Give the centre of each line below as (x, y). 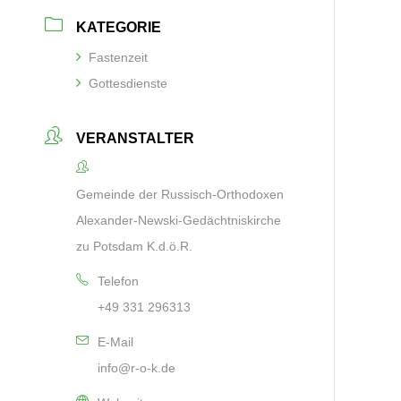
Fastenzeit (119, 57)
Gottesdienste (128, 83)
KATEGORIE (119, 27)
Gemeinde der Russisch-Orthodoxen (180, 194)
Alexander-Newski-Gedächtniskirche (179, 220)
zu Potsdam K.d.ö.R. (135, 246)
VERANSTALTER (136, 138)
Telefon (119, 281)
